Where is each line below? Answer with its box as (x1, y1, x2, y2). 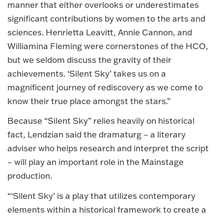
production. (7, 170, 52, 181)
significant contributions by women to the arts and (7, 13, 205, 24)
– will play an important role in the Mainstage (7, 157, 184, 167)
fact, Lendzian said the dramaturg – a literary (7, 129, 186, 140)
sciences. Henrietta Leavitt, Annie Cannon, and (7, 27, 192, 37)
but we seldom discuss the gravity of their (7, 54, 171, 65)
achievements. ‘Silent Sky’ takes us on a (7, 68, 166, 79)
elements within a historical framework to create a (7, 204, 206, 215)
